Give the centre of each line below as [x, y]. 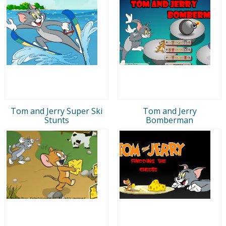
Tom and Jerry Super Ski [56, 111]
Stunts [56, 120]
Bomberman [169, 120]
